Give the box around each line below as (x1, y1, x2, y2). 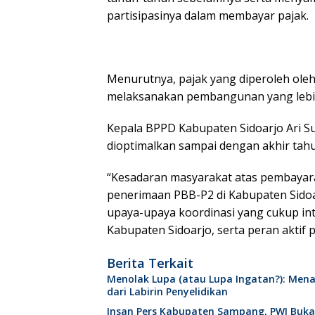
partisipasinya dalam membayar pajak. (107, 7, 309, 23)
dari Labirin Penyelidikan (107, 284, 228, 298)
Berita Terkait (107, 254, 193, 271)
